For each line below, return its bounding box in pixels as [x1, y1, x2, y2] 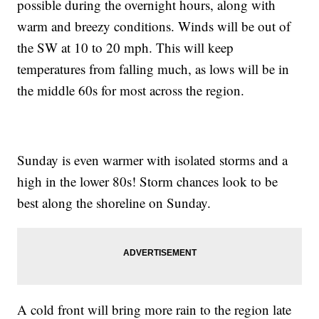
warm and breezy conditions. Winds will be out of [17, 16, 291, 35]
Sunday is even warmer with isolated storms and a [17, 150, 288, 169]
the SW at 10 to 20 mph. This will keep [17, 38, 234, 56]
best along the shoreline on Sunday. [17, 193, 211, 211]
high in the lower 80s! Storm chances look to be [17, 172, 278, 190]
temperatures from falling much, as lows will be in [17, 59, 290, 78]
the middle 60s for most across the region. [17, 80, 245, 99]
